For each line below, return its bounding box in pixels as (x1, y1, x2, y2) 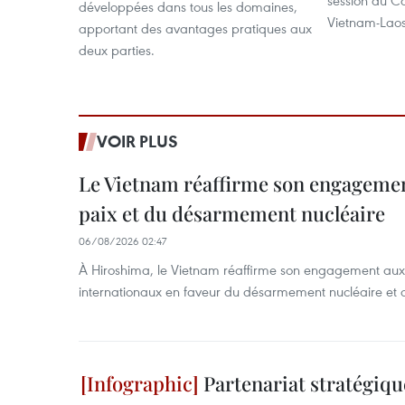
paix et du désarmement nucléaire (79, 200, 385, 228)
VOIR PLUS (97, 130, 178, 153)
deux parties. (79, 41, 155, 60)
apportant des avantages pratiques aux (79, 19, 312, 38)
